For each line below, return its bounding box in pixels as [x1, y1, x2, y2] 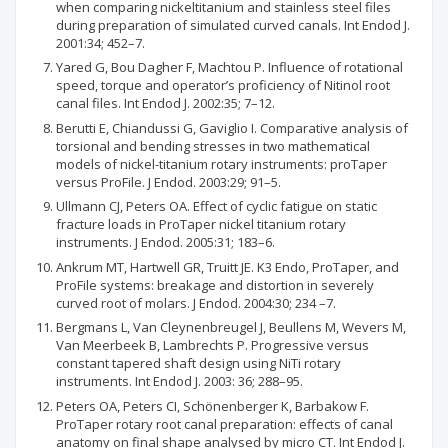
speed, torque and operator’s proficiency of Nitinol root [56, 76, 390, 94]
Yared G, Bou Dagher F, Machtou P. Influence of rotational [56, 58, 403, 76]
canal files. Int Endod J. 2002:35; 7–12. [56, 94, 275, 112]
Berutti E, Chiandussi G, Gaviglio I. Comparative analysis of [56, 118, 408, 137]
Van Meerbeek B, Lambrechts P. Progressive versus [56, 336, 369, 354]
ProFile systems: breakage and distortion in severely [56, 275, 374, 294]
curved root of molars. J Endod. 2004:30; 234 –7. [56, 293, 336, 312]
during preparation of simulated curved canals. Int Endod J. [56, 15, 410, 34]
